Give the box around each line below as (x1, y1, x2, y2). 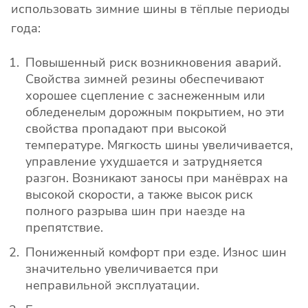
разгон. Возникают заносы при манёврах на (25, 170, 288, 187)
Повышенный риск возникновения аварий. (25, 54, 281, 71)
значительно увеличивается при (25, 261, 219, 278)
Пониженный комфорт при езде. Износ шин (25, 244, 287, 261)
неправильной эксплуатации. (25, 277, 199, 294)
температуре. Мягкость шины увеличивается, (25, 137, 293, 154)
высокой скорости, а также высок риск (25, 186, 252, 203)
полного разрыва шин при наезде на (25, 203, 245, 220)
